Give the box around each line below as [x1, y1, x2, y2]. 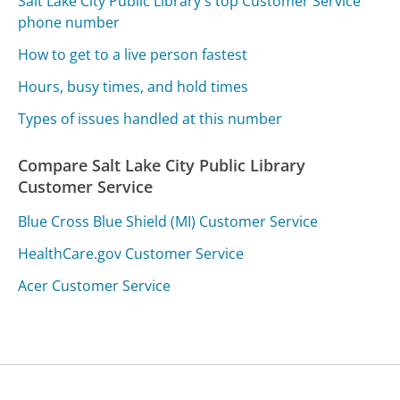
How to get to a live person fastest [18, 45, 248, 65]
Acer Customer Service [18, 275, 171, 296]
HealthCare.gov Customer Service [18, 243, 245, 263]
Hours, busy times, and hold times [18, 77, 249, 97]
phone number [18, 12, 121, 33]
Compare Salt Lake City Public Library [18, 154, 306, 177]
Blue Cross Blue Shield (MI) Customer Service [18, 211, 319, 231]
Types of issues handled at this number [18, 109, 283, 129]
